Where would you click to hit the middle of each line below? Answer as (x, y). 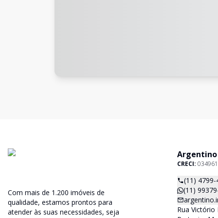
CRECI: (187, 164)
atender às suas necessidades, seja (64, 212)
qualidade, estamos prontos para (60, 202)
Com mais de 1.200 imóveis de (56, 192)
